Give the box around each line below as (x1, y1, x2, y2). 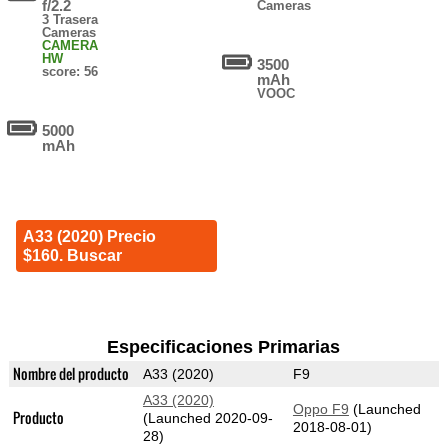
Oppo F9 (292, 401, 349, 418)
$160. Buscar (22, 247, 122, 265)
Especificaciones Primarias (107, 337, 341, 358)
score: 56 (42, 64, 99, 80)
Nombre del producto (12, 363, 129, 385)
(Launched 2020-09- (142, 410, 273, 427)
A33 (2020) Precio (22, 228, 156, 246)
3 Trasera (42, 12, 99, 28)
